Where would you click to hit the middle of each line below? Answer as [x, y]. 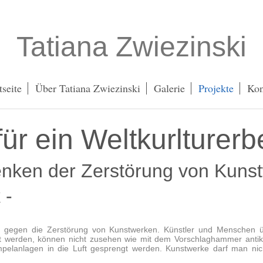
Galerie [169, 88]
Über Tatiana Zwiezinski [88, 88]
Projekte [216, 88]
